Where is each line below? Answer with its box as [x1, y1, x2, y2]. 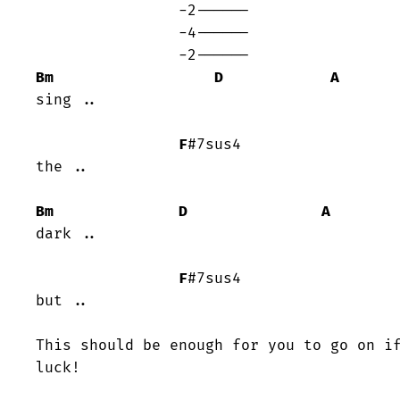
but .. [36, 292, 89, 311]
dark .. [36, 225, 98, 244]
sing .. [36, 91, 98, 110]
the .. [36, 158, 89, 177]
